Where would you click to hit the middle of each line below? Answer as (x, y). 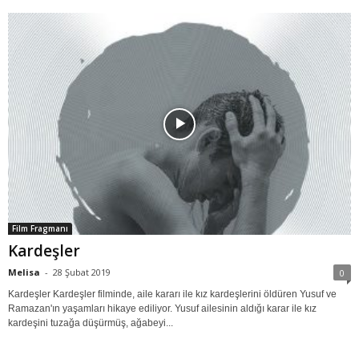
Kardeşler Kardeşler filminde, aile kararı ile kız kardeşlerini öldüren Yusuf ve (172, 294)
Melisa (24, 272)
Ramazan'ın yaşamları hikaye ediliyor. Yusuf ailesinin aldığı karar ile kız (162, 309)
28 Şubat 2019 (82, 272)
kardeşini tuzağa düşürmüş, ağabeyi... (91, 323)
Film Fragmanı (40, 229)
